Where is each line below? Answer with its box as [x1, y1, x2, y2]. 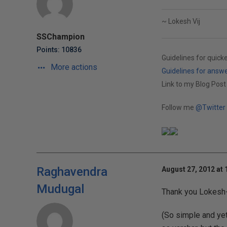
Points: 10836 [36, 46, 82, 54]
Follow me [161, 103, 196, 111]
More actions [49, 62, 97, 72]
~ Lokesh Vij [161, 17, 200, 25]
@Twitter [195, 103, 225, 111]
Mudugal [36, 182, 84, 196]
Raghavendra [36, 165, 107, 179]
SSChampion [36, 32, 85, 42]
